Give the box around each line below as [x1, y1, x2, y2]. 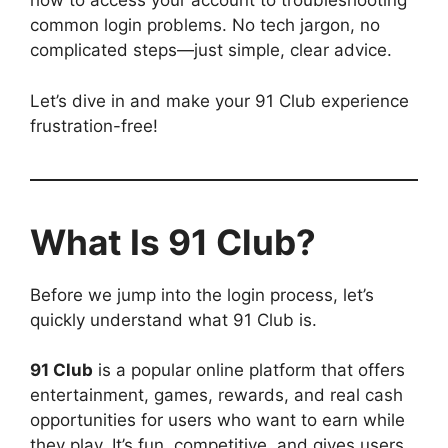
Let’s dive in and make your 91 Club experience [30, 90, 409, 111]
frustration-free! [30, 115, 158, 136]
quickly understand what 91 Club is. [30, 309, 317, 330]
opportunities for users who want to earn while [30, 410, 405, 431]
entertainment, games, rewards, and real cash [30, 385, 403, 406]
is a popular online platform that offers [93, 360, 405, 381]
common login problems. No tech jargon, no [30, 15, 380, 36]
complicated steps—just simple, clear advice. [30, 40, 392, 61]
